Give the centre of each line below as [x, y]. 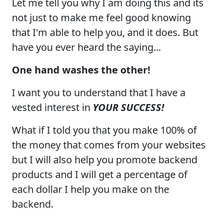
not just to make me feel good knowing [101, 17]
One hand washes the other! [81, 70]
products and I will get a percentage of [100, 174]
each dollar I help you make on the [91, 189]
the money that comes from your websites [109, 145]
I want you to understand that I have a [99, 92]
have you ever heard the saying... [86, 47]
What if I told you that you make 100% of [104, 130]
